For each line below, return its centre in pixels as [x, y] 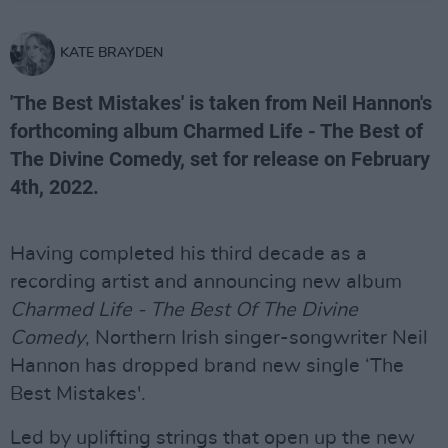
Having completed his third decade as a [188, 254]
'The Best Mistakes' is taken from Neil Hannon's [221, 103]
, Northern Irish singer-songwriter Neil [256, 338]
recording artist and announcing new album [206, 282]
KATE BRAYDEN [111, 53]
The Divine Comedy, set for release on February [220, 159]
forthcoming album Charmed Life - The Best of [216, 131]
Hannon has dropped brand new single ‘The [207, 366]
